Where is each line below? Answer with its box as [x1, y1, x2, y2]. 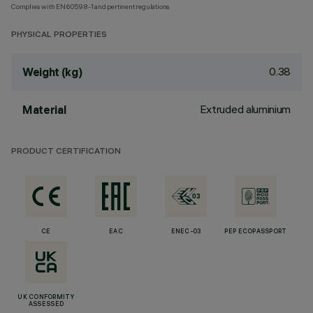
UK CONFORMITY [17, 294, 75, 301]
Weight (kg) [22, 65, 82, 79]
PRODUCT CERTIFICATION [11, 147, 121, 156]
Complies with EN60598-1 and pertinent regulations [11, 2, 170, 11]
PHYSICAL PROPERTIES [11, 31, 107, 40]
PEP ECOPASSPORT [224, 228, 287, 235]
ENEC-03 [170, 228, 201, 235]
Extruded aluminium [199, 102, 291, 116]
